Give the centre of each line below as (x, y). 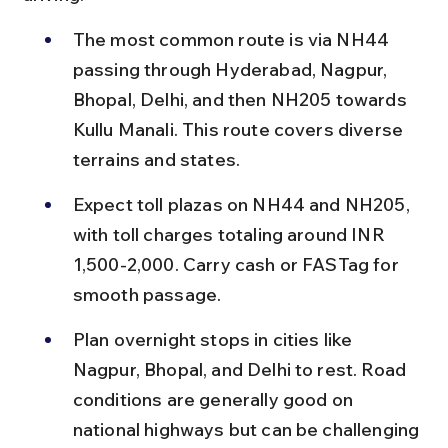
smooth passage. (147, 294)
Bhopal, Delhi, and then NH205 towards (241, 99)
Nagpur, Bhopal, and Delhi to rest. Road (241, 369)
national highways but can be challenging (248, 429)
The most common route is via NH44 (233, 39)
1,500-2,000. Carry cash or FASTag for (237, 264)
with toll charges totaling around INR (230, 234)
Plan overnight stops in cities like (214, 339)
